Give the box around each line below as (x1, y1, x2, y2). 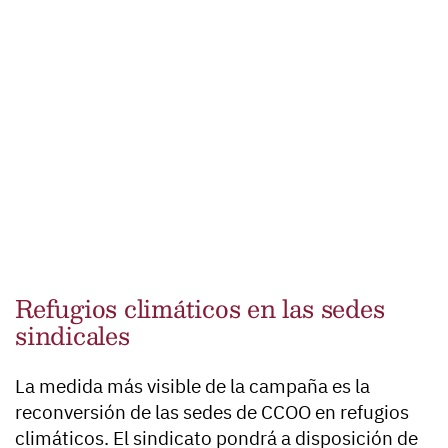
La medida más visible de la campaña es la (15, 374, 370, 399)
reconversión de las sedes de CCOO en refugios (15, 400, 409, 425)
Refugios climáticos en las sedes (15, 288, 385, 329)
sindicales (15, 315, 130, 356)
